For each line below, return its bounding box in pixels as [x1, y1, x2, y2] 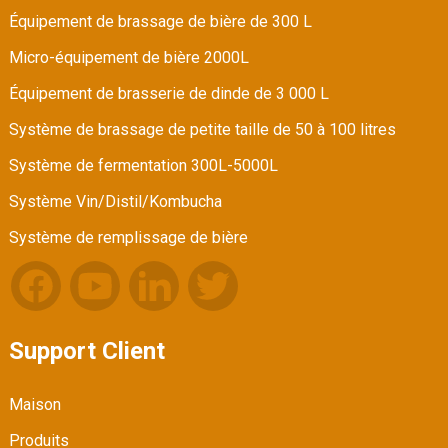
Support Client [8, 337, 165, 366]
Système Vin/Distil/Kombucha [8, 192, 222, 212]
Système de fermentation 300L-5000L [8, 156, 278, 176]
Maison [8, 395, 61, 415]
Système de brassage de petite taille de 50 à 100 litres [8, 120, 396, 140]
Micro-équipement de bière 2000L [8, 48, 249, 68]
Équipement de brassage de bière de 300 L [8, 12, 312, 32]
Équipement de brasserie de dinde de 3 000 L [8, 84, 329, 104]
